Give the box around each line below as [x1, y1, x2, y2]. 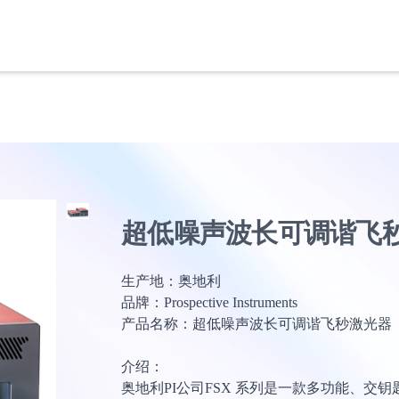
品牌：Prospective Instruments [121, 295, 297, 310]
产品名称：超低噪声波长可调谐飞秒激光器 [121, 316, 392, 331]
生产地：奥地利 [121, 273, 221, 289]
